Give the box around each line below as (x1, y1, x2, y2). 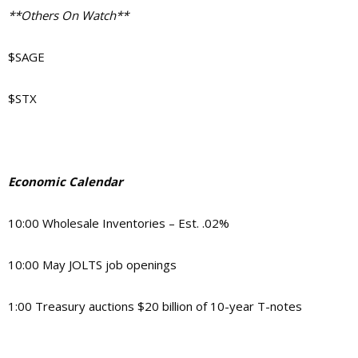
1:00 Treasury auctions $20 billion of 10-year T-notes (8, 297, 302, 314)
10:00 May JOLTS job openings (8, 256, 177, 272)
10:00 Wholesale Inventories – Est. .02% (8, 214, 229, 231)
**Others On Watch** (8, 6, 129, 23)
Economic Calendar (8, 173, 123, 189)
